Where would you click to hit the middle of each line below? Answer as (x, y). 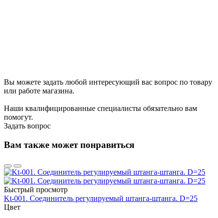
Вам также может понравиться (69, 145)
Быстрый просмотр (36, 190)
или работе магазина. (39, 91)
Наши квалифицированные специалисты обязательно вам (100, 108)
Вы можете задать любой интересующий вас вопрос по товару (108, 82)
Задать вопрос (27, 126)
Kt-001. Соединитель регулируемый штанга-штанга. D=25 (101, 199)
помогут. (18, 117)
